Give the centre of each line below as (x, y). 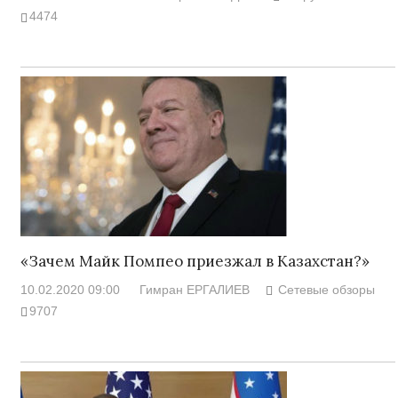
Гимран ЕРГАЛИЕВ (194, 289)
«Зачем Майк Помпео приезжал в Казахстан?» (195, 261)
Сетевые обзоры (327, 289)
